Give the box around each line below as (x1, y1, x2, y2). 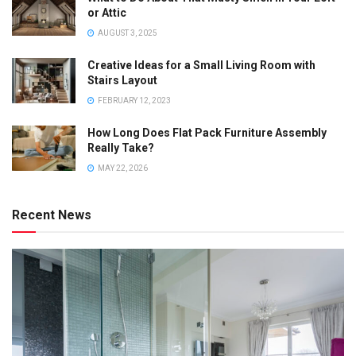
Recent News (12, 207, 91, 223)
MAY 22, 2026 (96, 164, 148, 173)
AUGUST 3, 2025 (96, 29, 157, 38)
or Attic (87, 6, 126, 20)
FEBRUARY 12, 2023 (96, 96, 171, 106)
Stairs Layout (87, 74, 157, 87)
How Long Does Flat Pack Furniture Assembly (87, 126, 327, 140)
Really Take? (87, 141, 154, 155)
